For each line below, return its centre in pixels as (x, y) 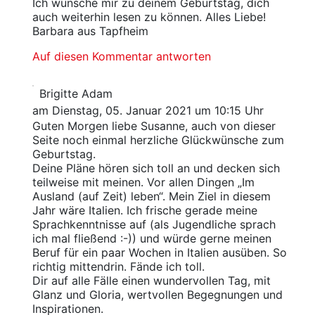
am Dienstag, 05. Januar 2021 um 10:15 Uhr (148, 111)
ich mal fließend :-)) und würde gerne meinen (152, 239)
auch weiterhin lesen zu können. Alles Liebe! (149, 17)
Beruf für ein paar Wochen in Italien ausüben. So (159, 253)
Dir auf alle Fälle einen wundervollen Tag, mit (151, 281)
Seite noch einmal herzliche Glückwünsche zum (158, 140)
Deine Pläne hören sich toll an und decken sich (156, 168)
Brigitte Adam (76, 94)
